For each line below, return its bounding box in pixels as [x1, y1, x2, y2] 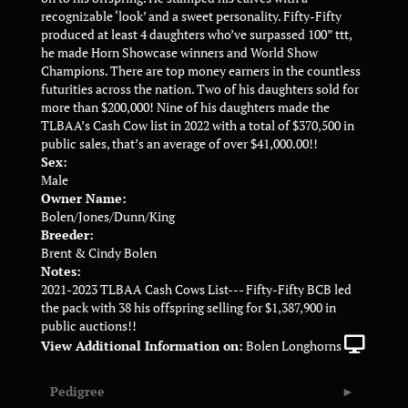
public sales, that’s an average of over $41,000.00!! [41, 135, 318, 153]
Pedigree [50, 382, 105, 401]
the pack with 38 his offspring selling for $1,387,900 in [41, 299, 336, 317]
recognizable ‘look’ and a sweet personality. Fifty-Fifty [41, 7, 342, 25]
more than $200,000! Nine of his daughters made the [41, 98, 330, 117]
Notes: [41, 262, 81, 280]
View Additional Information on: [41, 337, 243, 355]
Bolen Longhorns [246, 337, 342, 355]
